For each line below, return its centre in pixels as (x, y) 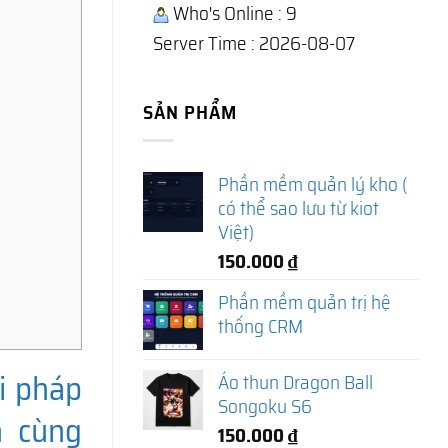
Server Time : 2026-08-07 (254, 42)
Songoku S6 (265, 405)
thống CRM (260, 325)
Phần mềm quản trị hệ (304, 301)
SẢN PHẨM (190, 111)
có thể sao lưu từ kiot (298, 207)
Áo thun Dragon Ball (295, 381)
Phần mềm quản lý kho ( (312, 183)
